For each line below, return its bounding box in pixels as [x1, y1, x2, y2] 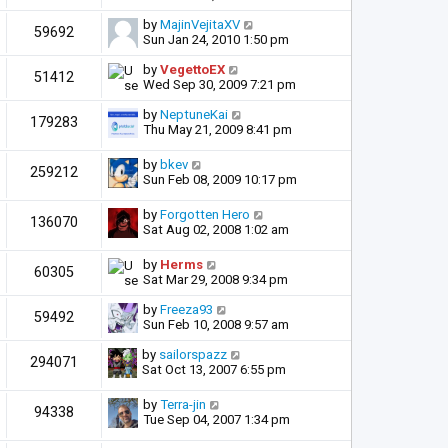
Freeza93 [160, 302, 213, 318]
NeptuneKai [160, 107, 228, 123]
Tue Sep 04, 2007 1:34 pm [143, 412, 290, 428]
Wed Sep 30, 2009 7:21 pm [143, 77, 296, 93]
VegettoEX [160, 62, 225, 78]
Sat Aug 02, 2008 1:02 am [143, 222, 289, 238]
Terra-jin [160, 397, 206, 413]
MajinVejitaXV [160, 17, 240, 33]
